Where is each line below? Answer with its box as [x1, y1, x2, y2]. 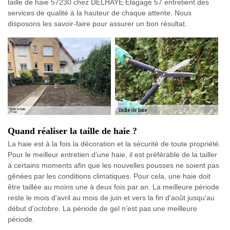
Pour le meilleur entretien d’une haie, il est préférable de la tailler [8, 150, 217, 159]
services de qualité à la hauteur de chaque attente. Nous [8, 9, 191, 17]
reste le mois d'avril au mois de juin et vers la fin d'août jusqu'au [8, 193, 215, 202]
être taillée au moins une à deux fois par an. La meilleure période [8, 182, 219, 191]
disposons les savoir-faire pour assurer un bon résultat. [8, 20, 187, 28]
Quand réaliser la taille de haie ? [8, 125, 137, 136]
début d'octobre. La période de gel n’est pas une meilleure [8, 204, 197, 213]
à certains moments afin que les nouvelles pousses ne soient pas [8, 161, 219, 169]
